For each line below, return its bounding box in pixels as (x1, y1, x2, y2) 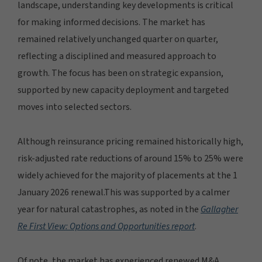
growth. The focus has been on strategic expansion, (18, 67, 223, 80)
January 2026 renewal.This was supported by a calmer (18, 186, 230, 199)
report (170, 220, 195, 233)
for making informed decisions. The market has (18, 16, 205, 29)
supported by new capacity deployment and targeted (18, 84, 229, 96)
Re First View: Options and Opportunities (18, 220, 170, 233)
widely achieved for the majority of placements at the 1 (18, 169, 237, 182)
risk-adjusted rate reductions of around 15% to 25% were (18, 152, 243, 165)
